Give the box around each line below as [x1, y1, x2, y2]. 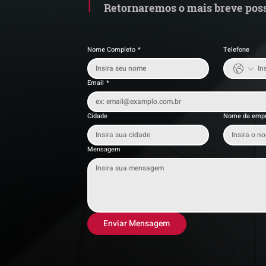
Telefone [223, 45, 249, 55]
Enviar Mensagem [103, 217, 170, 230]
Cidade [87, 111, 107, 122]
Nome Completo [87, 45, 135, 55]
